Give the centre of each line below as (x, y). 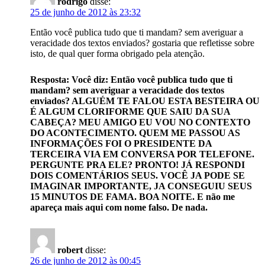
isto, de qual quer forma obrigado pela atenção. (118, 54)
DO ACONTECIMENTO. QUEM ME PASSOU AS (135, 133)
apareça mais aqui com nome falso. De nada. (119, 207)
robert (70, 250)
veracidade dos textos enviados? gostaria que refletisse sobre (143, 43)
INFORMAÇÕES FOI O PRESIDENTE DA (121, 143)
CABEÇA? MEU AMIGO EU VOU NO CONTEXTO (140, 122)
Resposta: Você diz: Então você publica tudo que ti (132, 80)
